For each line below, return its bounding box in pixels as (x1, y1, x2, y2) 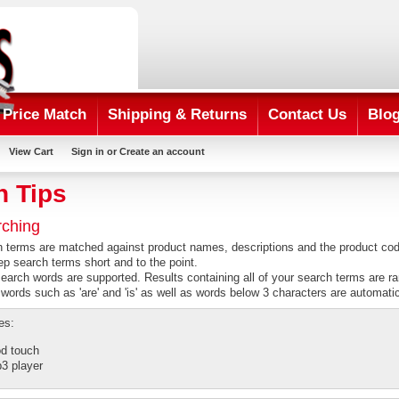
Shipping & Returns (108, 106, 247, 123)
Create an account (119, 146, 205, 157)
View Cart (9, 146, 53, 157)
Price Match (3, 106, 86, 123)
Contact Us (268, 106, 346, 123)
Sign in (71, 146, 104, 157)
